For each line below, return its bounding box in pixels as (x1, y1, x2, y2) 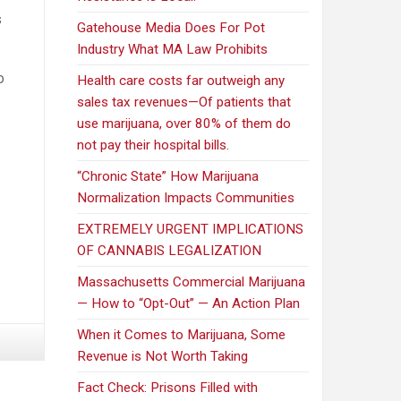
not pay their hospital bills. (77, 137, 230, 154)
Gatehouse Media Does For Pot (77, 20, 266, 37)
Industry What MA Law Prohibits (77, 41, 269, 58)
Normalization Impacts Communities (77, 190, 295, 207)
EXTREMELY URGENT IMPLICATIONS (77, 221, 304, 238)
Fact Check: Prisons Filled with (77, 380, 259, 397)
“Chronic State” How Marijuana (77, 168, 260, 185)
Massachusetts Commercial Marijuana (77, 274, 306, 291)
